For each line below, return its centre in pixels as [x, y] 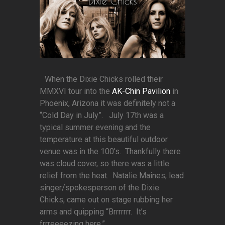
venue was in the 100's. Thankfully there [110, 152]
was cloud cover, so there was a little [104, 164]
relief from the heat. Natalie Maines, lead [112, 176]
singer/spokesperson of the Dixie [99, 188]
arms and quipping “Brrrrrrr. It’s [93, 212]
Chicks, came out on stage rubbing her [106, 200]
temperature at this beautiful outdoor [104, 140]
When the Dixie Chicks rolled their [104, 79]
